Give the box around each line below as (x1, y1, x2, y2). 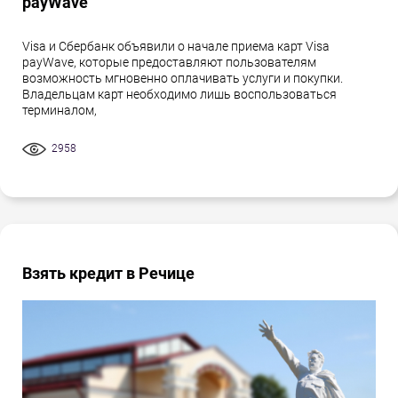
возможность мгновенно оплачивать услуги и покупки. (22, 71, 343, 86)
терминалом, (22, 103, 97, 118)
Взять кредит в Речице (22, 264, 195, 283)
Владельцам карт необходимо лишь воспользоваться (22, 87, 337, 102)
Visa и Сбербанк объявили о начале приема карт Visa (22, 39, 330, 54)
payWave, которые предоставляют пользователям (22, 55, 316, 70)
